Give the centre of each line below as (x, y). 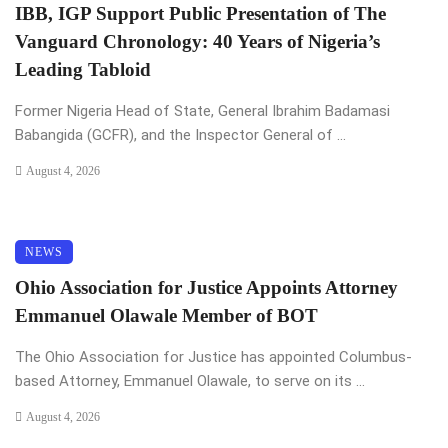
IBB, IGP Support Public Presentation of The (200, 13)
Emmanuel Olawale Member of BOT (166, 315)
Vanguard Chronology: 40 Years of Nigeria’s (197, 41)
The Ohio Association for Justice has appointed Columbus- (213, 356)
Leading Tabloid (83, 69)
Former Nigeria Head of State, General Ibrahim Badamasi (202, 110)
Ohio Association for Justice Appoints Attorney (206, 287)
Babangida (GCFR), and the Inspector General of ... (180, 134)
